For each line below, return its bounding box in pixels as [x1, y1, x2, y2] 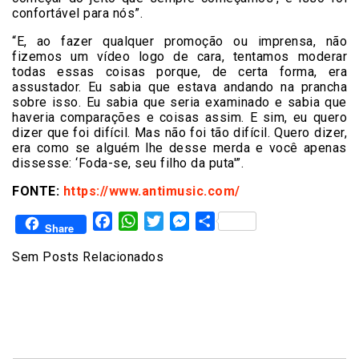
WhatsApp [138, 213, 196, 229]
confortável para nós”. [12, 6, 143, 22]
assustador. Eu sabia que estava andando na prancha [12, 79, 347, 95]
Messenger [189, 213, 254, 229]
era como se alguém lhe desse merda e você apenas [12, 140, 347, 156]
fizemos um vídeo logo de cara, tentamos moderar [12, 49, 347, 65]
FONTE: [12, 184, 63, 200]
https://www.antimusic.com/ [63, 184, 240, 200]
